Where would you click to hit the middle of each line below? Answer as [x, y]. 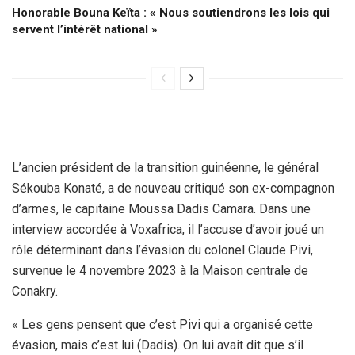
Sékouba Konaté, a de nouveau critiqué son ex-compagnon [173, 189]
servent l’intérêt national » [85, 30]
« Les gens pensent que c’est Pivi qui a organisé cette [162, 325]
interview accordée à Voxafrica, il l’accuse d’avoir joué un [168, 230]
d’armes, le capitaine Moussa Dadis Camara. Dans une [161, 209]
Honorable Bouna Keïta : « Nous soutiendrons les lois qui [171, 13]
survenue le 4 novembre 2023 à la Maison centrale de [160, 271]
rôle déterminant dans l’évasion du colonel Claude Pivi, [162, 250]
